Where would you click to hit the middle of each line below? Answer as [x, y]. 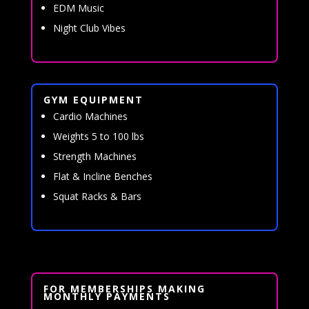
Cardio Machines [90, 116]
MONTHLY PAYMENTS [107, 296]
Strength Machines [94, 156]
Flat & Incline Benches [102, 176]
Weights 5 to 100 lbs [98, 136]
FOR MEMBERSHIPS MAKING [124, 288]
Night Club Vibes [89, 28]
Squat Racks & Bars [97, 196]
